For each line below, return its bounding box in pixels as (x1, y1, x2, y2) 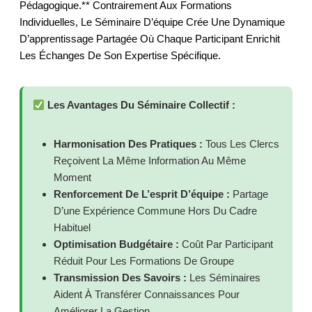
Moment (54, 171, 91, 184)
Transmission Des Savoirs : (54, 272, 187, 284)
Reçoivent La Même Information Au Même (54, 155, 246, 167)
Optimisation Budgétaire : (54, 238, 179, 251)
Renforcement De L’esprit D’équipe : (54, 188, 230, 201)
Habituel (54, 221, 91, 234)
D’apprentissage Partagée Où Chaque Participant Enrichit (19, 33, 280, 45)
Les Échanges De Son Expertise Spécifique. (19, 49, 221, 62)
